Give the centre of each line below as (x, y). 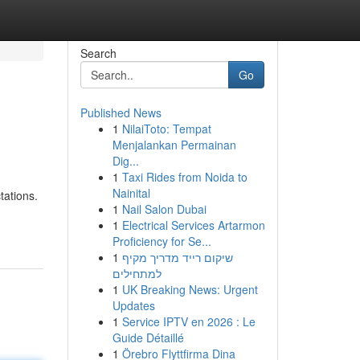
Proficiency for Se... (162, 241)
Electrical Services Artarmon (193, 225)
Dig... (125, 161)
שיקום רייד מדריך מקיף (177, 257)
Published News (121, 112)
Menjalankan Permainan (174, 145)
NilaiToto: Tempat (166, 129)
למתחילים (137, 273)
